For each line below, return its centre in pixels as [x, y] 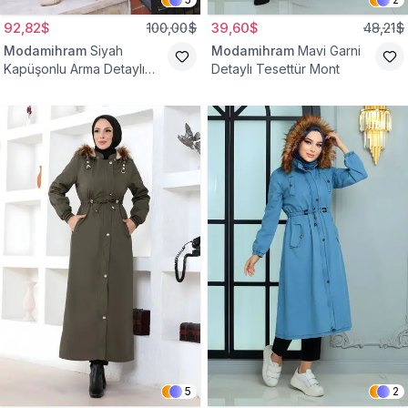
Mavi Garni [329, 51]
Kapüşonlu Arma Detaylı [74, 69]
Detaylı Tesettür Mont [275, 69]
